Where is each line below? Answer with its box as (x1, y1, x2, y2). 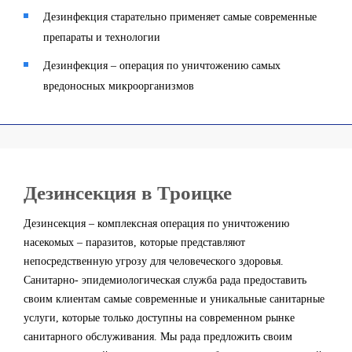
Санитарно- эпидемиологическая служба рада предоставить (24, 274, 306, 286)
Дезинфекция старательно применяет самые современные (43, 11, 317, 23)
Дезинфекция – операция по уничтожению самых (43, 60, 280, 71)
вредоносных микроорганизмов (43, 80, 194, 92)
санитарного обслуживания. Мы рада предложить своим (24, 331, 292, 343)
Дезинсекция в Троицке (24, 182, 232, 203)
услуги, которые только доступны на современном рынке (24, 312, 295, 324)
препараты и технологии (43, 31, 160, 43)
